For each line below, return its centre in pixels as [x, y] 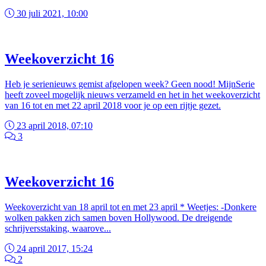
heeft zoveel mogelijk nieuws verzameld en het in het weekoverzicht [132, 95]
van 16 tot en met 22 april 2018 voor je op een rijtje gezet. [113, 106]
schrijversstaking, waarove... [58, 228]
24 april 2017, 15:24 [53, 248]
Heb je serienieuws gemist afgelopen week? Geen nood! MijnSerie [130, 84]
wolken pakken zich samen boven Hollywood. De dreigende [118, 218]
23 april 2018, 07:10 [53, 126]
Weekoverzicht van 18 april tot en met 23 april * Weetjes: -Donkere [131, 207]
